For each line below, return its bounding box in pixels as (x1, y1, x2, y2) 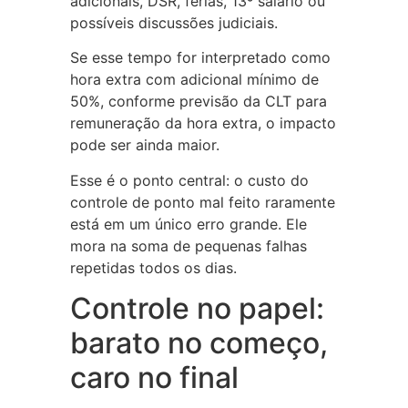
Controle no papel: (69, 291, 324, 327)
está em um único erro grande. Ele (69, 214, 307, 233)
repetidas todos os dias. (69, 258, 237, 277)
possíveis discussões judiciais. (69, 14, 278, 33)
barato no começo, (69, 325, 328, 362)
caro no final (69, 360, 239, 396)
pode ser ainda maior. (69, 136, 219, 155)
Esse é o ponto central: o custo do (69, 170, 309, 189)
